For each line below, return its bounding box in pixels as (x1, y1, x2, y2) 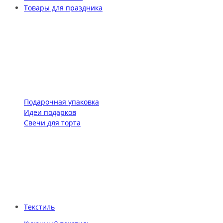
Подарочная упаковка (24, 97, 99, 107)
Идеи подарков (24, 108, 76, 117)
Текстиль (24, 202, 55, 212)
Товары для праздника (24, 2, 103, 12)
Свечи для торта (24, 118, 81, 128)
